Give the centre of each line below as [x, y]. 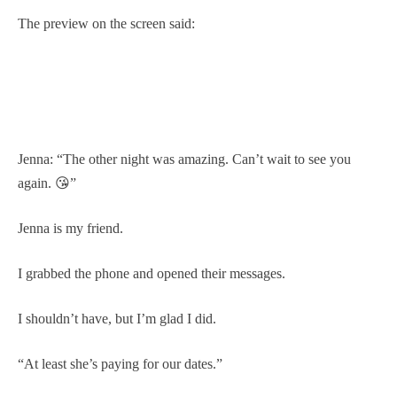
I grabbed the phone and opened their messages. [152, 273]
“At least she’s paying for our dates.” [120, 363]
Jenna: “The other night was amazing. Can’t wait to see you [184, 159]
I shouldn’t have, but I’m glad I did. [117, 318]
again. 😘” [47, 183]
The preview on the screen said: [106, 23]
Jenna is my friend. [70, 228]
